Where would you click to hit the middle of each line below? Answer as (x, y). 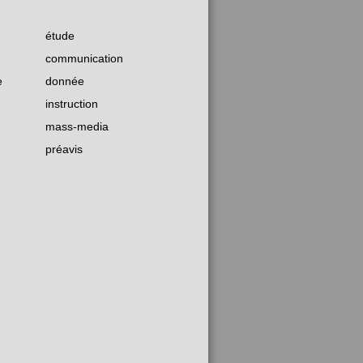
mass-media (77, 127)
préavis (64, 149)
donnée (65, 81)
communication (84, 59)
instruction (72, 104)
